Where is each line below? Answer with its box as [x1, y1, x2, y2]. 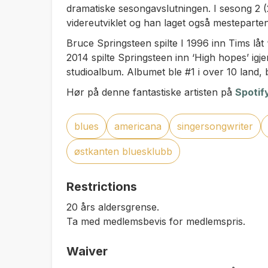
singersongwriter [177, 120, 253, 132]
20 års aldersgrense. [66, 201, 159, 213]
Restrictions [66, 179, 137, 194]
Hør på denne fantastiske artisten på [66, 86, 235, 98]
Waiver [66, 244, 108, 258]
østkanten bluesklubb [74, 145, 172, 157]
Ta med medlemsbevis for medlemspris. [66, 215, 245, 227]
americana [114, 120, 162, 132]
